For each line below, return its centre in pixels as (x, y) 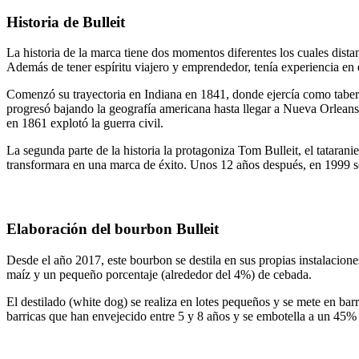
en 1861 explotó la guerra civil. (85, 123)
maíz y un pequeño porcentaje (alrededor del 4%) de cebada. (159, 274)
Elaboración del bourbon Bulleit (113, 228)
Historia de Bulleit (66, 22)
